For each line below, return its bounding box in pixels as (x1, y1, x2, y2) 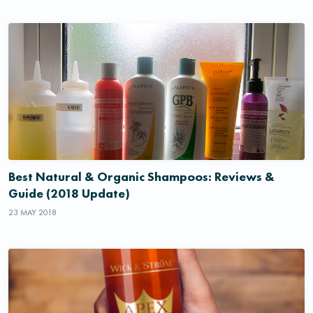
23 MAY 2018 (8, 206, 57, 218)
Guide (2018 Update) (8, 184, 130, 201)
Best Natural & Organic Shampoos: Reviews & (8, 168, 275, 184)
